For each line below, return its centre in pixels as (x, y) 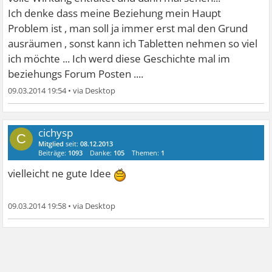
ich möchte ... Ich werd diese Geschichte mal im (119, 59)
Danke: (102, 153)
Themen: (147, 153)
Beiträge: (53, 153)
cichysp (56, 133)
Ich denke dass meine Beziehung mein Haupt (115, 13)
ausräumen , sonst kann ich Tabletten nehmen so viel (133, 44)
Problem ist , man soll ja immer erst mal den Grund (128, 29)
